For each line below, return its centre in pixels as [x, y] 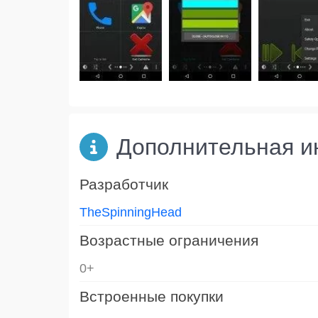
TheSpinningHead [131, 212]
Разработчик [124, 184]
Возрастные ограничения [169, 240]
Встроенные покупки [152, 296]
